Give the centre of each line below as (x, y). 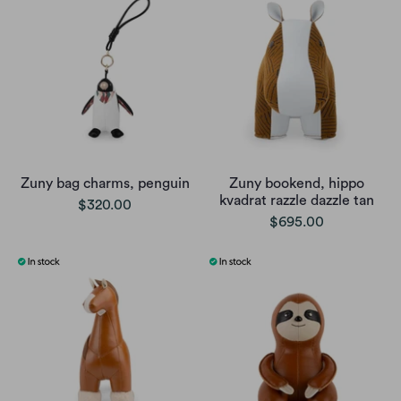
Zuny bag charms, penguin (105, 184)
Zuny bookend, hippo (296, 184)
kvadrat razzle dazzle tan (296, 201)
